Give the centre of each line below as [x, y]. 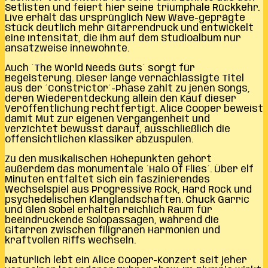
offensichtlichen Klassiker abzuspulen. [99, 139]
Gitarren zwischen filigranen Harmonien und [112, 230]
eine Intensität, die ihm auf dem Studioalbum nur [123, 38]
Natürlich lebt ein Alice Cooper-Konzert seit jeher [126, 260]
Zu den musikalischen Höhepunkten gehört [108, 159]
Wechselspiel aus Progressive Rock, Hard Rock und [128, 190]
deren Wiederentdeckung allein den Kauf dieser [121, 99]
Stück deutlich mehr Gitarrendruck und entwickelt [129, 28]
